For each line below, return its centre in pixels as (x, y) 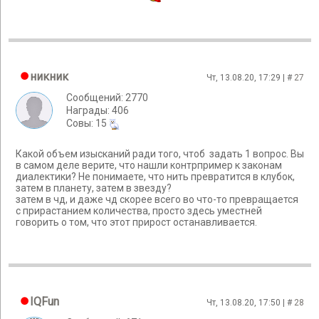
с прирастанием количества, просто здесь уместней (139, 211)
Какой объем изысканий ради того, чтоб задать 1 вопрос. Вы (160, 154)
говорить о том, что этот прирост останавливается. (136, 223)
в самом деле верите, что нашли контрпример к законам (149, 166)
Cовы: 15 (88, 123)
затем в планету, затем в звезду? (94, 188)
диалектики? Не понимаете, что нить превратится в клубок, (155, 177)
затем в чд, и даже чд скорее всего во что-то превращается (157, 200)
